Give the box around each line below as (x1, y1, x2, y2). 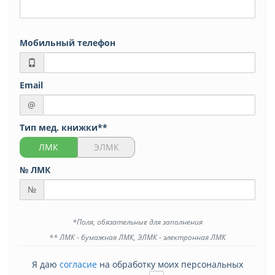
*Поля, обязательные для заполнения (72, 217, 203, 227)
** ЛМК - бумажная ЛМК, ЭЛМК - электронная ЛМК (49, 232, 226, 242)
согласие (60, 258, 97, 271)
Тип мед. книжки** (20, 122, 107, 134)
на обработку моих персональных (97, 258, 243, 271)
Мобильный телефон (20, 37, 115, 49)
